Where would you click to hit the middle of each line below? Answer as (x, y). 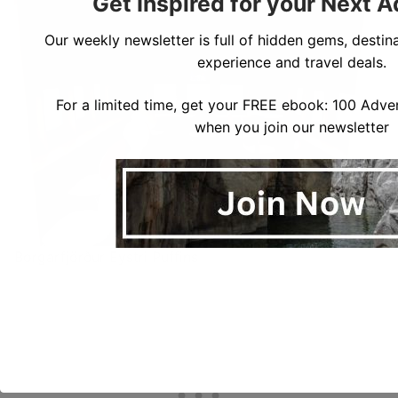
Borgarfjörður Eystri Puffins (106, 256)
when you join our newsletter (291, 127)
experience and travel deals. (291, 63)
